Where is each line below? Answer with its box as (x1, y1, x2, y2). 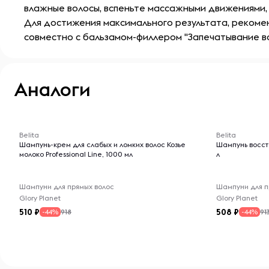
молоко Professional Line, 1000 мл (19, 150, 133, 159)
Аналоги (14, 77, 91, 101)
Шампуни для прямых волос (19, 182, 114, 191)
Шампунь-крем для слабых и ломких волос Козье (19, 140, 186, 149)
